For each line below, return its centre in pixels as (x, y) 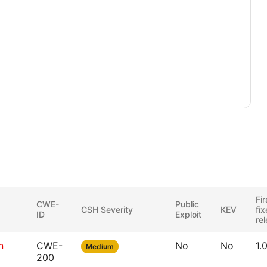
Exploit (188, 214)
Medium (100, 246)
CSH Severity (107, 209)
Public (187, 204)
